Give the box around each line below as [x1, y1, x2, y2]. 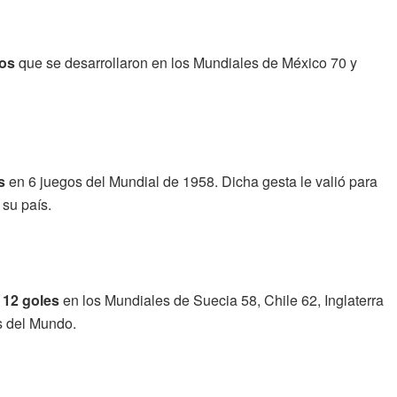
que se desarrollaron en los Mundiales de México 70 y [15, 51, 357, 73]
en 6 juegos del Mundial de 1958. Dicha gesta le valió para [5, 170, 378, 191]
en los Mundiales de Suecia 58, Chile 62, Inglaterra [59, 289, 384, 310]
